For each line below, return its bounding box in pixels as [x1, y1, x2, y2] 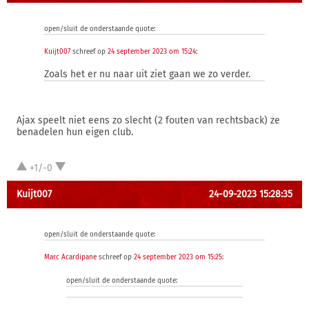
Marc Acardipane [44, 253, 97, 261]
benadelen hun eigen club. [17, 126, 133, 138]
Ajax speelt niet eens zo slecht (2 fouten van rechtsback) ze [17, 114, 280, 126]
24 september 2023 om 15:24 [108, 48, 196, 56]
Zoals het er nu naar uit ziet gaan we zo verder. [44, 68, 250, 80]
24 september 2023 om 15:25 [134, 253, 222, 261]
